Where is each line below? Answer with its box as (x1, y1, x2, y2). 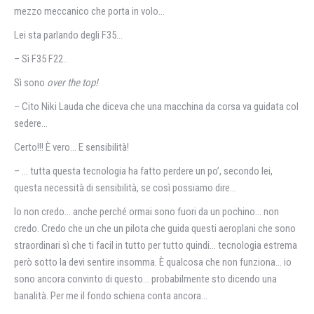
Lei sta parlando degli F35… (14, 29, 123, 41)
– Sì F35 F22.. (14, 53, 67, 65)
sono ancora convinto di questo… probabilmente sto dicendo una (14, 273, 277, 285)
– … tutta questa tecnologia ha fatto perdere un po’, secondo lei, (14, 165, 273, 177)
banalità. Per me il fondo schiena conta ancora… (14, 289, 207, 302)
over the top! (47, 76, 98, 89)
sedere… (14, 117, 48, 130)
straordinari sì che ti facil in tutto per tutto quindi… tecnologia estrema (14, 239, 297, 252)
